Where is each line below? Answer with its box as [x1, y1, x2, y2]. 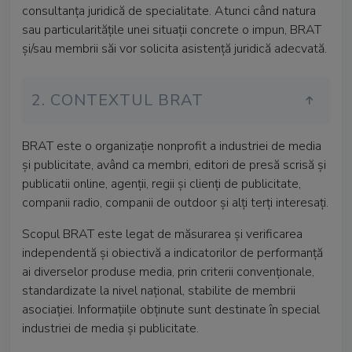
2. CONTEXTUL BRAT [31, 90, 203, 111]
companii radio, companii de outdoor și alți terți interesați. [22, 194, 328, 211]
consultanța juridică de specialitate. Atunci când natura [22, 2, 316, 20]
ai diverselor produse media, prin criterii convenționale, [22, 263, 314, 280]
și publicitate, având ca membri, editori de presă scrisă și [22, 156, 326, 174]
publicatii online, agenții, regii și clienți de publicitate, [22, 175, 301, 192]
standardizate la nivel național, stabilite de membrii [22, 282, 295, 299]
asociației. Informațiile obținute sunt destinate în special [22, 301, 320, 318]
